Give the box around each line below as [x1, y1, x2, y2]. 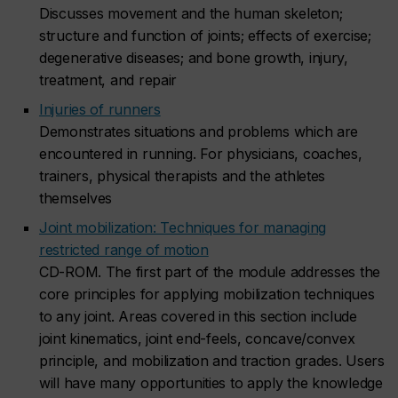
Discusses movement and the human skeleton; [39, 4, 343, 22]
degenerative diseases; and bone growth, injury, [39, 49, 348, 67]
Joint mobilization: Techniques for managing [39, 219, 326, 236]
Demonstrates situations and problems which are [39, 123, 359, 140]
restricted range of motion [39, 241, 209, 259]
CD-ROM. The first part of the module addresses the [39, 263, 381, 281]
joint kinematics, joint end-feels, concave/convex [39, 330, 355, 347]
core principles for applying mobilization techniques [39, 285, 375, 303]
